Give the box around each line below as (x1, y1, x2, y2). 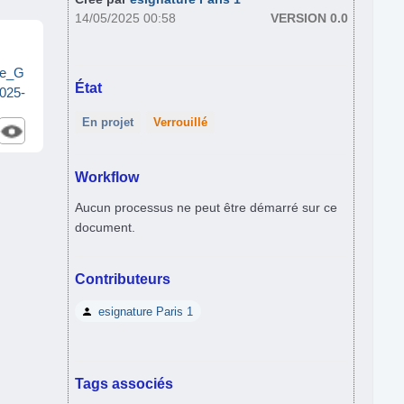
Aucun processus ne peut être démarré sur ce (75, 200, 338, 215)
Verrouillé (152, 115, 207, 129)
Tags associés (75, 375, 174, 392)
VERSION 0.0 (270, 11, 348, 25)
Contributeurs (75, 271, 171, 288)
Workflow (75, 168, 140, 185)
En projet (81, 115, 133, 129)
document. (75, 220, 136, 234)
